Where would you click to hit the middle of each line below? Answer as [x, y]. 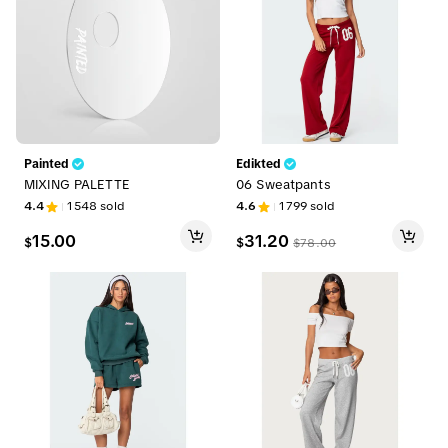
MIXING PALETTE [77, 185]
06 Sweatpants [283, 185]
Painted [46, 164]
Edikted [258, 164]
